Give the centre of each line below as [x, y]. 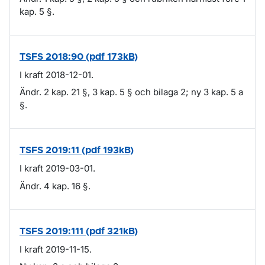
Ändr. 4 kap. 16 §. [55, 186]
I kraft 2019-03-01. [57, 168]
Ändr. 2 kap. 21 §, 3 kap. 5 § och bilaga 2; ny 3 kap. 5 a [131, 92]
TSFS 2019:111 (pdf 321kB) [79, 231]
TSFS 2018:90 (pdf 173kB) [79, 56]
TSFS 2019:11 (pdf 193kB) [77, 150]
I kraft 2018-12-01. [56, 75]
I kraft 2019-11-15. [56, 249]
